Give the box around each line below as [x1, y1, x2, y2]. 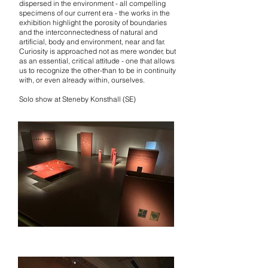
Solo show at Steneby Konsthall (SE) [19, 95, 136, 103]
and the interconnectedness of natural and [19, 28, 157, 36]
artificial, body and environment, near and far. [19, 37, 165, 46]
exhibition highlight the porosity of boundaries [19, 18, 167, 27]
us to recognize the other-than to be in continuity [19, 66, 176, 75]
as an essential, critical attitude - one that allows [19, 56, 175, 65]
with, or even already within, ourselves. [19, 75, 145, 84]
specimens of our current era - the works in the [19, 8, 170, 17]
